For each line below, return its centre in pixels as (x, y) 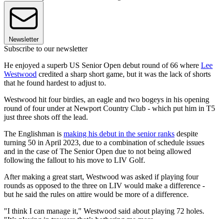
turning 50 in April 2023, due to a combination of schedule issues (104, 143)
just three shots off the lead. (46, 117)
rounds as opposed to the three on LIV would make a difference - (104, 186)
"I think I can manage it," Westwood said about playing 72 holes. (104, 211)
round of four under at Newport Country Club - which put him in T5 (109, 109)
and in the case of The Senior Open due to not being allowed (98, 152)
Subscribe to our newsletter (46, 49)
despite (186, 134)
